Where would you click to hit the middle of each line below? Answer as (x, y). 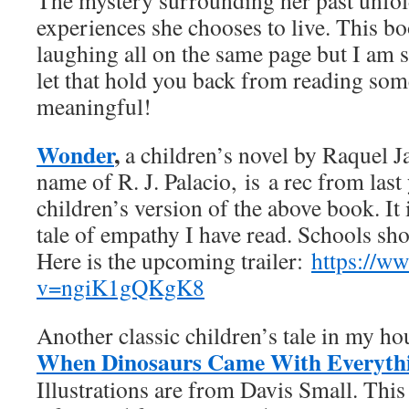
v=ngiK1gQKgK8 (121, 287)
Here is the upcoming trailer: (174, 260)
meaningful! (94, 106)
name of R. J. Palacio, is (148, 181)
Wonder (75, 154)
